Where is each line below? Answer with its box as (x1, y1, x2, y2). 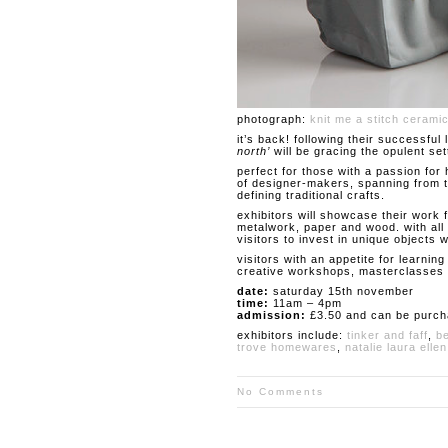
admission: (237, 309, 306, 321)
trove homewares (237, 341, 337, 353)
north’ (237, 145, 270, 157)
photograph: (237, 113, 310, 125)
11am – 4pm (269, 297, 342, 309)
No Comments (237, 386, 324, 397)
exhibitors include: (237, 329, 347, 341)
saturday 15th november (269, 285, 414, 297)
